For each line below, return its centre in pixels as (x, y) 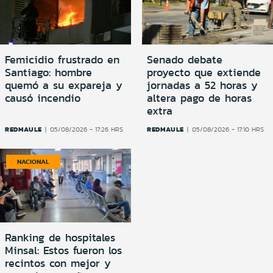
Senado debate (185, 60)
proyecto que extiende (204, 73)
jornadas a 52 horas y (202, 86)
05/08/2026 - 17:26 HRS (87, 130)
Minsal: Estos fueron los (63, 251)
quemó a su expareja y (64, 86)
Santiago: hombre (48, 73)
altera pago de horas (199, 98)
